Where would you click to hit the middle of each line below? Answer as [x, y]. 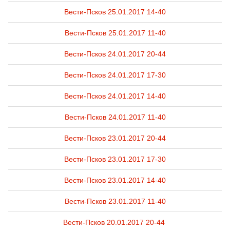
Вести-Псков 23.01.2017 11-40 [115, 201]
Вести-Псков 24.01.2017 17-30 [115, 75]
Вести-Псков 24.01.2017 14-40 [115, 96]
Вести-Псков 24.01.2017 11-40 [115, 117]
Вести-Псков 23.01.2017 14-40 [115, 180]
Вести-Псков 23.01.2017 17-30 [115, 159]
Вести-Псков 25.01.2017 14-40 [115, 12]
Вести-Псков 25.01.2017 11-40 [115, 33]
